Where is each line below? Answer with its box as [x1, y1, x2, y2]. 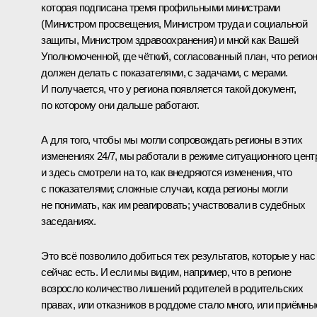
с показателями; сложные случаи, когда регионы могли [41, 182, 288, 195]
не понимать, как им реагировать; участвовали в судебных [41, 198, 306, 211]
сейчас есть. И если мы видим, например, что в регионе [41, 265, 292, 278]
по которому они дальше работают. [41, 98, 200, 111]
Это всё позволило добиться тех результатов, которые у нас [41, 249, 316, 262]
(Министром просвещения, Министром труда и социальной [41, 17, 308, 30]
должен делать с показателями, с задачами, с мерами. [41, 66, 288, 79]
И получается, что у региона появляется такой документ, [41, 82, 296, 95]
